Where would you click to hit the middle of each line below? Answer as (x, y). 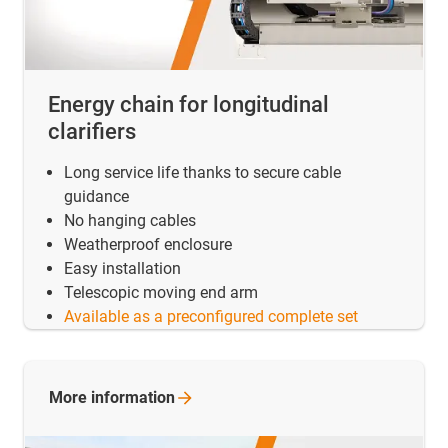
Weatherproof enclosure (148, 245)
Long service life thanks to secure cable (202, 173)
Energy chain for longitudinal (188, 105)
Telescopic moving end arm (161, 293)
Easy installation (122, 269)
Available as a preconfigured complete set (211, 317)
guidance (96, 197)
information (133, 398)
